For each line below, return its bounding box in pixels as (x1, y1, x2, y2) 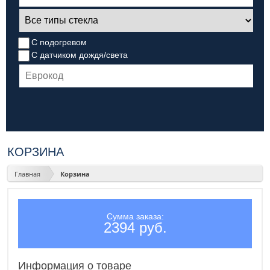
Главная (14, 169, 40, 178)
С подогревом (31, 37, 87, 47)
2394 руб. (103, 219, 167, 236)
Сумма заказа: (106, 212, 164, 222)
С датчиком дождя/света (31, 49, 128, 60)
